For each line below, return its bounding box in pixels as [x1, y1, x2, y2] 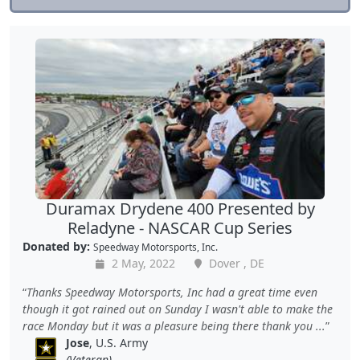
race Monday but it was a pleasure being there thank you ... [22, 318, 325, 334]
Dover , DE [206, 256, 264, 272]
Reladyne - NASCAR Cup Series [67, 217, 292, 239]
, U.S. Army [89, 335, 149, 351]
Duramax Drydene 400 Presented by [45, 198, 315, 220]
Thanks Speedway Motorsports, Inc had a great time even [27, 284, 317, 301]
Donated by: [22, 239, 90, 255]
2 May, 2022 [108, 256, 175, 272]
